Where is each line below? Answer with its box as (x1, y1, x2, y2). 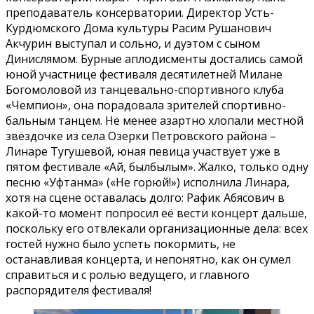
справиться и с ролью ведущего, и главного (6, 266, 250, 282)
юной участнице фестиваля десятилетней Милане (6, 66, 282, 82)
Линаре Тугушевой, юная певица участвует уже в (6, 143, 280, 159)
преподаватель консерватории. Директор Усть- (6, 4, 274, 20)
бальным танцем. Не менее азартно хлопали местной (6, 112, 303, 128)
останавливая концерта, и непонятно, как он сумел (6, 251, 291, 267)
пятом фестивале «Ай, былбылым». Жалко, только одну (6, 158, 308, 175)
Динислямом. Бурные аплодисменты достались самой (6, 50, 303, 67)
